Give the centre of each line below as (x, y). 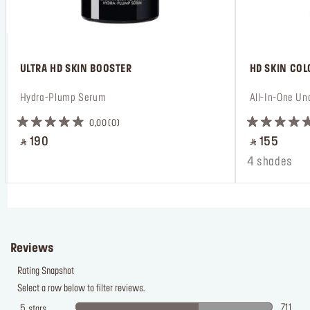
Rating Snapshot (46, 272)
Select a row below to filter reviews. (81, 289)
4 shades (270, 162)
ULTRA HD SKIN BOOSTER (75, 69)
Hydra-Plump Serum (62, 98)
